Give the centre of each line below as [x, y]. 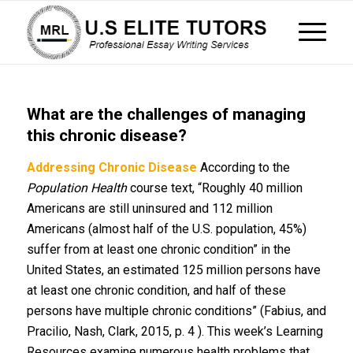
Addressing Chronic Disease [111, 167]
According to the [243, 167]
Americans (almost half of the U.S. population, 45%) [166, 229]
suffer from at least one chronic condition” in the [158, 249]
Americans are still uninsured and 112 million [149, 208]
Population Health [76, 188]
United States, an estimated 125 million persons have [173, 270]
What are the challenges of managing [166, 114]
